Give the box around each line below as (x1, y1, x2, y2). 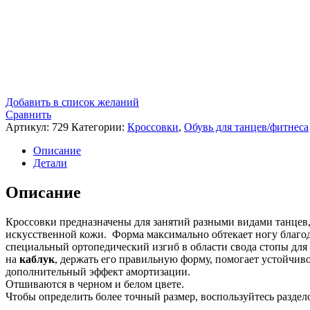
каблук (19, 253, 55, 265)
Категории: (71, 120, 127, 133)
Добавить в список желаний (6, 95, 139, 108)
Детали (33, 156, 67, 169)
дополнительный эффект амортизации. (6, 265, 190, 277)
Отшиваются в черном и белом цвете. (6, 277, 184, 290)
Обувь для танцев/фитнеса (184, 120, 309, 133)
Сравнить (6, 108, 51, 120)
